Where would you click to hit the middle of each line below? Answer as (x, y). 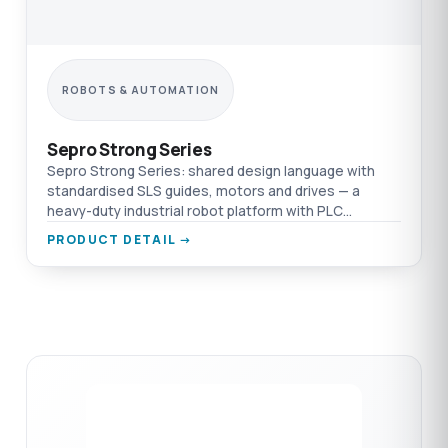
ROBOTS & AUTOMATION (140, 89)
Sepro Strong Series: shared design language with (211, 170)
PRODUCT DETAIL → (120, 239)
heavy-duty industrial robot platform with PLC (195, 210)
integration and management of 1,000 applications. (212, 230)
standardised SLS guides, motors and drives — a (203, 190)
